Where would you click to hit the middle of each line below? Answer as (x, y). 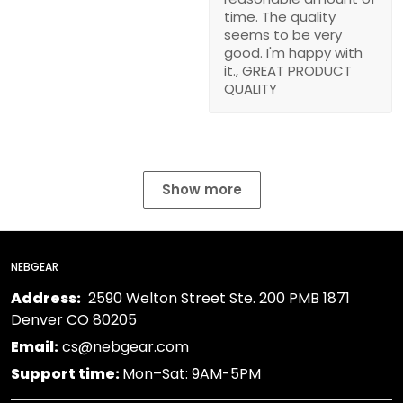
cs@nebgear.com (124, 346)
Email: (35, 346)
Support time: (67, 373)
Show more (201, 189)
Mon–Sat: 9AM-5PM (192, 373)
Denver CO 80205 (74, 319)
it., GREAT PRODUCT (288, 70)
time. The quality (280, 16)
